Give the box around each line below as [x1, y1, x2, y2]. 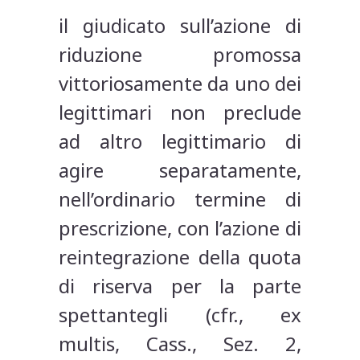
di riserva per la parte [59, 272, 301, 300]
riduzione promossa [59, 41, 301, 68]
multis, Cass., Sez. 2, [59, 330, 301, 358]
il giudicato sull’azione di [59, 12, 301, 39]
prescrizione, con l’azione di [59, 215, 301, 242]
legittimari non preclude [59, 99, 301, 126]
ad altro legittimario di [59, 128, 301, 155]
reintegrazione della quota [59, 243, 301, 271]
